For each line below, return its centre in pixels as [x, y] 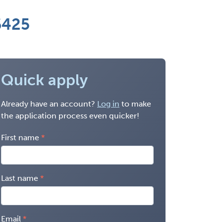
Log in [108, 104]
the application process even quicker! [70, 115]
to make [135, 104]
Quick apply [44, 80]
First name [20, 137]
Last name [20, 178]
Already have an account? [49, 104]
